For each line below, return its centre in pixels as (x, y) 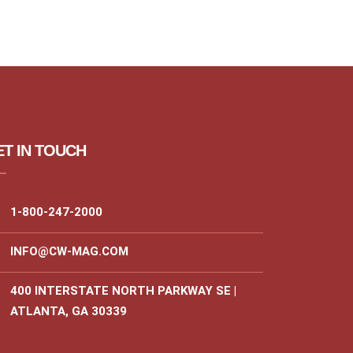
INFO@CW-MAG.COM (69, 251)
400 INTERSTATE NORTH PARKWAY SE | (123, 291)
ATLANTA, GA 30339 (69, 311)
